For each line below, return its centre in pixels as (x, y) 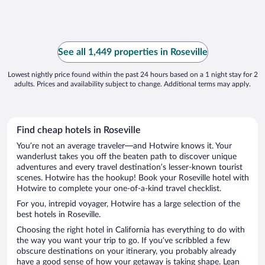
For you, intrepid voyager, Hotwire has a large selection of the (128, 204)
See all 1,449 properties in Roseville (132, 52)
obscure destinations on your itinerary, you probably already (126, 252)
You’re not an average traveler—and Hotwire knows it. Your (124, 146)
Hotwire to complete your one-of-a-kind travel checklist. (119, 189)
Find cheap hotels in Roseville (79, 130)
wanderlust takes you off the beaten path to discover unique (127, 157)
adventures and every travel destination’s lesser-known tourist (130, 168)
